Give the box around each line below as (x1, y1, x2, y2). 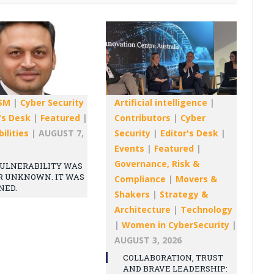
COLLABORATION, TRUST (123, 251, 223, 263)
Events (114, 142, 144, 154)
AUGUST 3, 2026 (114, 234, 182, 246)
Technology (180, 203, 232, 215)
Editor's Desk (160, 127, 218, 139)
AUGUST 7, (39, 127, 84, 139)
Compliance (114, 172, 166, 185)
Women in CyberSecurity (122, 218, 229, 231)
